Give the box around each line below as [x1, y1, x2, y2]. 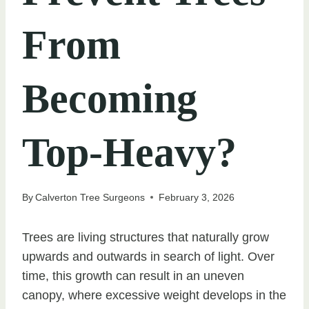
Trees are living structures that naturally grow [22, 230, 269, 244]
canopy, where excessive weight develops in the [22, 288, 286, 302]
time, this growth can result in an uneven [22, 268, 244, 283]
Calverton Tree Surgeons [35, 191, 146, 203]
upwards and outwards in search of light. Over [22, 249, 275, 263]
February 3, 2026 [159, 191, 235, 203]
